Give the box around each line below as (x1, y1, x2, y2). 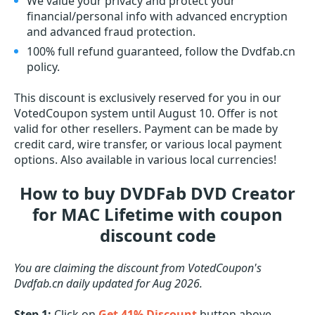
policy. (27, 59, 60, 75)
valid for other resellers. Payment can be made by (14, 121, 278, 136)
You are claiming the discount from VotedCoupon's (14, 260, 262, 276)
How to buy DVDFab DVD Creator (20, 181, 295, 205)
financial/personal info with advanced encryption (27, 8, 288, 24)
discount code (99, 224, 216, 247)
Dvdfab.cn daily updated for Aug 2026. (14, 276, 202, 291)
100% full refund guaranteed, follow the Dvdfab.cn (27, 44, 295, 59)
